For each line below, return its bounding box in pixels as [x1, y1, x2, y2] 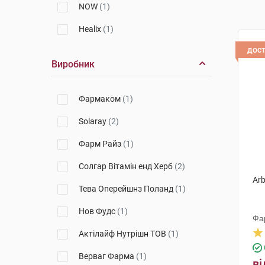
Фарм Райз [79, 139, 123, 148]
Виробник [51, 59, 95, 70]
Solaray [79, 117, 108, 126]
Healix [79, 24, 103, 34]
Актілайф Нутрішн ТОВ [79, 229, 168, 238]
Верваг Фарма [79, 251, 136, 261]
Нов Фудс [79, 206, 117, 216]
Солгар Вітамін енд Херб [79, 161, 174, 171]
